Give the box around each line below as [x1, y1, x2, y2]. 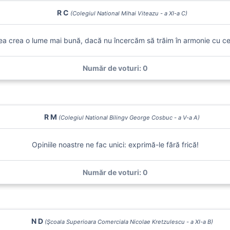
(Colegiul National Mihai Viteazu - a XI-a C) [70, 10, 187, 17]
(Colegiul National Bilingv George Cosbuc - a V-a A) [58, 114, 200, 121]
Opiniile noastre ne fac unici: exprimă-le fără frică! [31, 140, 199, 149]
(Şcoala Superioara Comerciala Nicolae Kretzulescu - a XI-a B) [45, 218, 213, 225]
